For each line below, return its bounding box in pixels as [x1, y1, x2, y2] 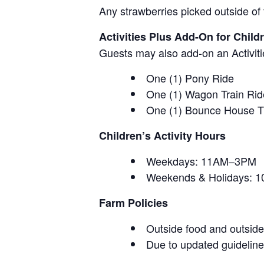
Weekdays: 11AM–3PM [146, 153, 256, 169]
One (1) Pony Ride [146, 70, 234, 85]
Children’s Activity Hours [99, 128, 226, 143]
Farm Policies [99, 195, 168, 210]
